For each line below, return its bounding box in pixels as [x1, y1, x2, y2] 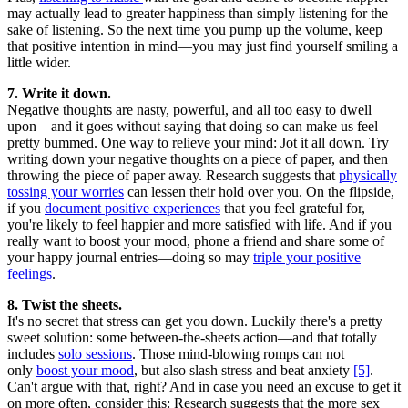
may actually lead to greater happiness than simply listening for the [7, 5, 388, 22]
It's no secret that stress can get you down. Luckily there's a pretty [7, 313, 382, 330]
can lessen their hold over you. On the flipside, [124, 184, 394, 200]
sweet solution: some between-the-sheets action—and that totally [7, 330, 377, 346]
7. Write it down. [7, 86, 111, 102]
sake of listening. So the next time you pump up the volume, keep [7, 22, 382, 38]
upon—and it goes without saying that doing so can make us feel [7, 118, 378, 135]
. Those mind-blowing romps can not [132, 346, 344, 362]
